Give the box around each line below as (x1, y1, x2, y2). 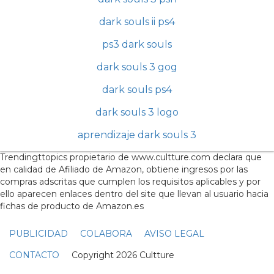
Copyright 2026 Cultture (59, 249, 174, 261)
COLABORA (80, 228, 132, 239)
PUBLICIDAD (9, 228, 68, 239)
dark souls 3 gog (97, 61, 177, 73)
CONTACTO (9, 249, 59, 261)
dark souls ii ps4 (99, 15, 175, 28)
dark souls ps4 (102, 83, 172, 95)
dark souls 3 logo (95, 106, 179, 118)
